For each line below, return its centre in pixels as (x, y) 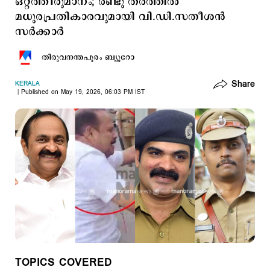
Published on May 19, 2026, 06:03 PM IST (83, 92)
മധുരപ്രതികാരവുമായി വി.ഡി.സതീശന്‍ (120, 17)
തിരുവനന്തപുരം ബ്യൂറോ (88, 57)
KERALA (27, 84)
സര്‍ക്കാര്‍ (39, 32)
